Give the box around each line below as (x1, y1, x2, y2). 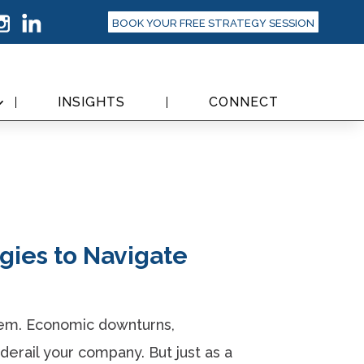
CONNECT (209, 94, 279, 110)
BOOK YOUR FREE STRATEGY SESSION (111, 17, 314, 29)
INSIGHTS (58, 94, 125, 110)
